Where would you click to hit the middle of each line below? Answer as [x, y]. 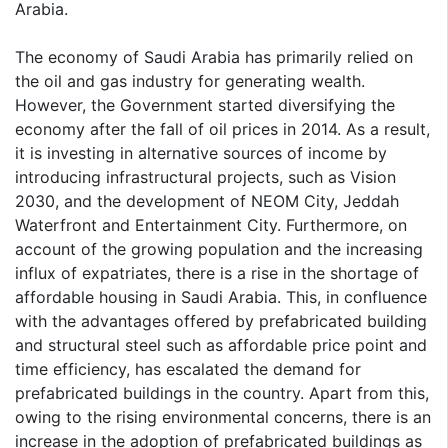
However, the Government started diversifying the [205, 104]
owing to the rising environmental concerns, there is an [223, 416]
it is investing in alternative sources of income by [201, 152]
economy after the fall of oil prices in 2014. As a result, [222, 128]
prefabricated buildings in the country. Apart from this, [222, 392]
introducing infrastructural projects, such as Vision [205, 176]
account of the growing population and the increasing [219, 248]
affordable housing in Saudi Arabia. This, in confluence [221, 296]
